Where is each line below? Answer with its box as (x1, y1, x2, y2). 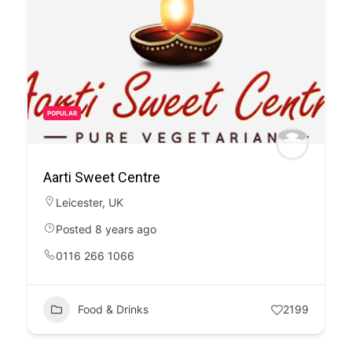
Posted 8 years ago (56, 222, 156, 236)
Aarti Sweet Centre (43, 169, 160, 185)
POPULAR (47, 109, 77, 117)
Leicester (56, 196, 102, 209)
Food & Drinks (78, 302, 148, 316)
